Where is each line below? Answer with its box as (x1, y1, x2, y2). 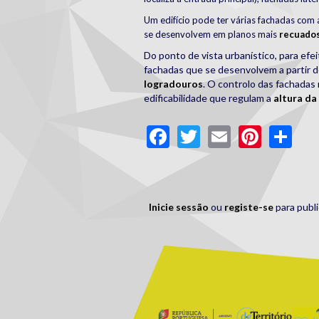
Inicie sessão (149, 200, 209, 213)
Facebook (169, 120, 268, 147)
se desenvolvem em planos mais (144, 28, 279, 40)
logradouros (144, 78, 203, 90)
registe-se (224, 200, 273, 213)
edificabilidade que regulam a (144, 92, 273, 104)
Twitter (200, 120, 277, 147)
